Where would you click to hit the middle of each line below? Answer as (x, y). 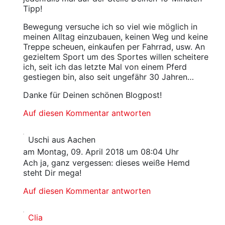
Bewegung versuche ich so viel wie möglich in (110, 27)
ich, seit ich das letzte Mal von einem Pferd (105, 67)
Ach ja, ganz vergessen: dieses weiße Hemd (106, 163)
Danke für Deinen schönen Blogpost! (92, 95)
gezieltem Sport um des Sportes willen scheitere (116, 57)
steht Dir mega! (52, 173)
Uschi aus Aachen (62, 140)
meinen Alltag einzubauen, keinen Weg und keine (115, 37)
